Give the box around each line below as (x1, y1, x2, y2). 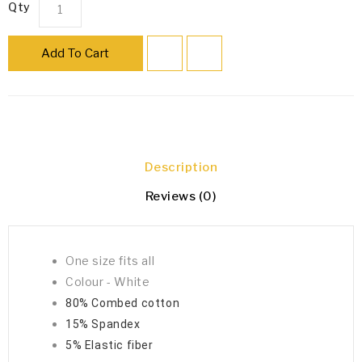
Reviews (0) (145, 188, 217, 204)
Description (144, 159, 218, 175)
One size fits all (65, 253, 155, 267)
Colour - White (65, 274, 150, 288)
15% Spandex (65, 317, 141, 330)
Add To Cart (41, 45, 110, 61)
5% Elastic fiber (65, 338, 154, 351)
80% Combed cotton (65, 296, 180, 309)
